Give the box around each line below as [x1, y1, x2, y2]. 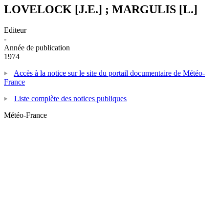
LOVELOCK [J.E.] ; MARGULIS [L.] [4, 2, 197, 16]
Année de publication [4, 43, 70, 52]
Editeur [4, 25, 26, 34]
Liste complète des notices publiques [14, 94, 127, 103]
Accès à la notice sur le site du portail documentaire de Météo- [14, 68, 205, 77]
